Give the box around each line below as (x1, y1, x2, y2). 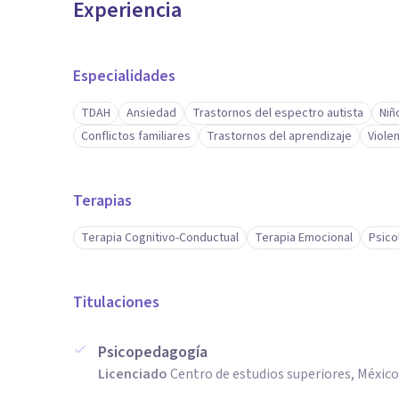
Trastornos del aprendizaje (207, 127, 352, 145)
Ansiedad (126, 104, 176, 122)
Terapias (73, 190, 132, 212)
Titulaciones (73, 291, 159, 313)
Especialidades (73, 65, 175, 87)
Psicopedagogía (98, 341, 208, 363)
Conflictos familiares (81, 127, 191, 145)
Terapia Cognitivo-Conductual (81, 229, 239, 247)
